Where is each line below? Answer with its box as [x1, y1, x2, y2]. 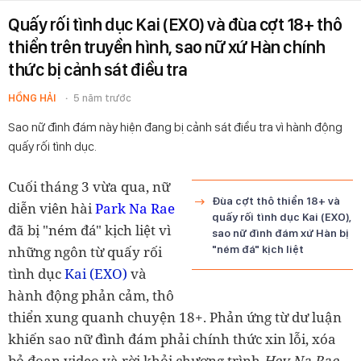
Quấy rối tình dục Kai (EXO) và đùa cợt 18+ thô [8, 14, 342, 35]
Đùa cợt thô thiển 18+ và [212, 194, 340, 207]
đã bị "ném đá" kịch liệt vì [8, 221, 171, 239]
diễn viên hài [8, 199, 95, 218]
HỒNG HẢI [8, 92, 56, 104]
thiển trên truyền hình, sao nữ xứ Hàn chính [8, 36, 326, 57]
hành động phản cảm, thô [8, 286, 174, 305]
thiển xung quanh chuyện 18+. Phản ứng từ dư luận [8, 308, 342, 326]
